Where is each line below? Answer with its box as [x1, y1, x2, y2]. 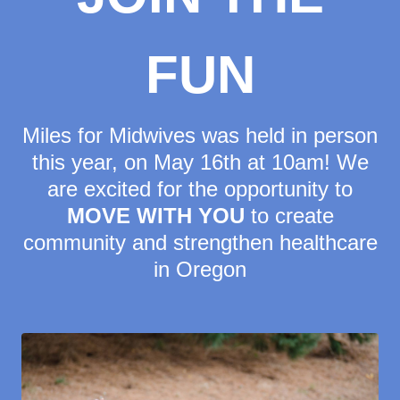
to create [244, 204, 334, 229]
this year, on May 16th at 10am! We [31, 150, 369, 175]
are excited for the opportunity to [47, 177, 353, 202]
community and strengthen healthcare [22, 230, 378, 255]
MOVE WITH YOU [66, 204, 245, 229]
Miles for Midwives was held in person [22, 123, 378, 148]
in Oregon [154, 257, 246, 282]
